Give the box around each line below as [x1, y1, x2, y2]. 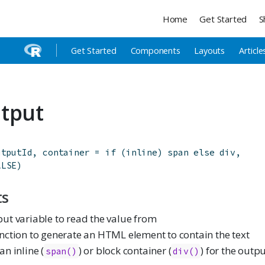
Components [130, 45, 180, 57]
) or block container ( [78, 244, 172, 258]
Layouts [194, 45, 225, 57]
